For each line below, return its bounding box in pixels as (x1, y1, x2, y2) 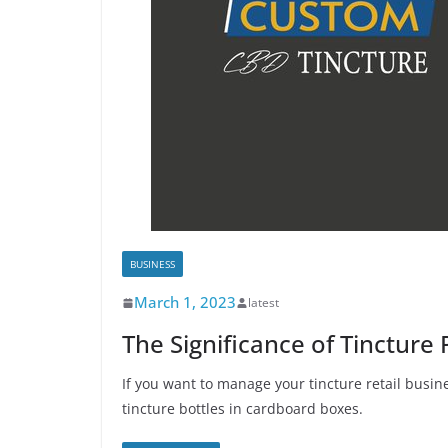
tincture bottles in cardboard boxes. (122, 399, 363, 418)
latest (248, 294, 279, 311)
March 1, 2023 (134, 292, 236, 312)
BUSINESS (130, 257, 175, 271)
